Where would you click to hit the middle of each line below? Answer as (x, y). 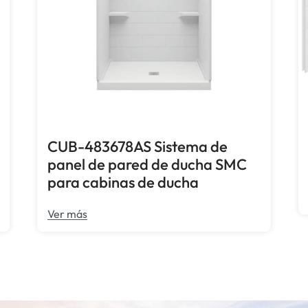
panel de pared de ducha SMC (147, 165)
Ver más (68, 214)
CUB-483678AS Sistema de (138, 147)
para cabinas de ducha (123, 183)
